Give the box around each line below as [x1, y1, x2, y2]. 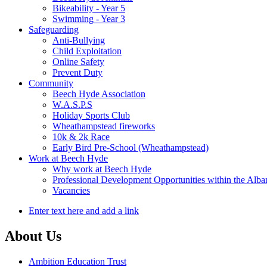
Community [29, 77, 73, 88]
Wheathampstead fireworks [52, 120, 155, 131]
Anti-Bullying [52, 35, 105, 45]
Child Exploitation [52, 45, 122, 56]
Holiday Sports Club [52, 110, 130, 120]
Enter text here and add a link [29, 205, 139, 216]
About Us [5, 228, 61, 244]
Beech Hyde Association [52, 88, 145, 99]
